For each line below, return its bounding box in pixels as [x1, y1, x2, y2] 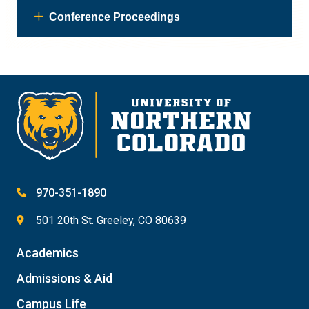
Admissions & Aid [17, 270, 112, 286]
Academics [17, 245, 79, 260]
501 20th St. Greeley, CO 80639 [36, 213, 186, 227]
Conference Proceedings [49, 10, 180, 23]
